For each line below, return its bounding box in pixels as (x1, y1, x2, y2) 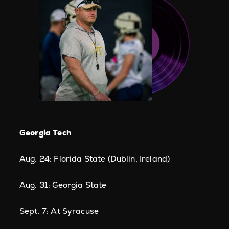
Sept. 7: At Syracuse (19, 205, 99, 216)
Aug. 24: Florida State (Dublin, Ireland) (19, 153, 170, 164)
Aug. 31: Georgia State (19, 179, 107, 190)
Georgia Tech (19, 127, 72, 138)
